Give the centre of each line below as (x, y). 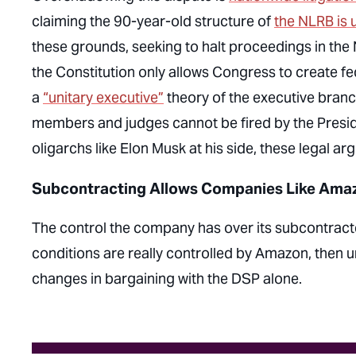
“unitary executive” (103, 97)
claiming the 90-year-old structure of (153, 21)
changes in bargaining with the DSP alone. (167, 279)
